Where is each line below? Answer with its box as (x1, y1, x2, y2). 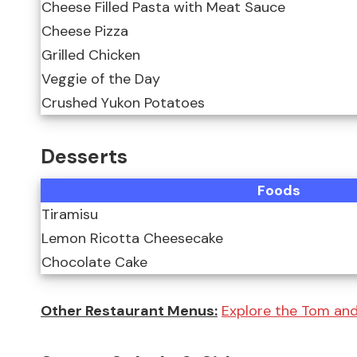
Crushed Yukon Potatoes (41, 93, 205, 113)
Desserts (41, 143, 127, 170)
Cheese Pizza (41, 22, 128, 41)
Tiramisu (41, 205, 98, 225)
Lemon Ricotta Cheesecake (41, 229, 223, 249)
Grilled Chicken (41, 45, 140, 65)
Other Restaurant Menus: (41, 301, 218, 321)
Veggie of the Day (41, 69, 160, 89)
